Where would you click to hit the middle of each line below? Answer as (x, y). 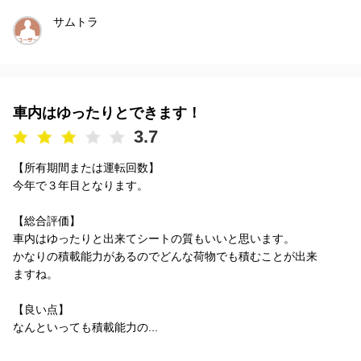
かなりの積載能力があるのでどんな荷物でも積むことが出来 (165, 256)
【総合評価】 (47, 220)
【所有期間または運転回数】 (86, 167)
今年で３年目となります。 (81, 185)
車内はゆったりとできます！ (107, 112)
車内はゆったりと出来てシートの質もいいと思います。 (154, 238)
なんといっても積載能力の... (85, 327)
